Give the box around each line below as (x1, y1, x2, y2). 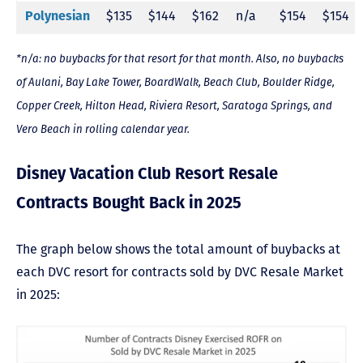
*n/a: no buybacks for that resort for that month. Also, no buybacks (16, 52, 344, 66)
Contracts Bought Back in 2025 (16, 195, 241, 212)
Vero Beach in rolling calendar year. (16, 122, 190, 136)
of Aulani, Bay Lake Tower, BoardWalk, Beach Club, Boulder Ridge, (16, 75, 335, 89)
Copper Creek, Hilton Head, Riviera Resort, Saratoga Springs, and (16, 99, 332, 113)
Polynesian (25, 10, 90, 23)
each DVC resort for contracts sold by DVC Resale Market (16, 263, 344, 280)
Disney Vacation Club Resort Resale (16, 166, 278, 183)
